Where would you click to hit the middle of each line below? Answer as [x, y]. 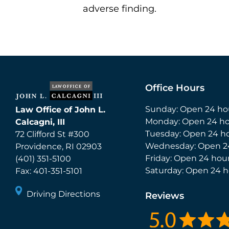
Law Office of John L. [60, 110]
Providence [39, 146]
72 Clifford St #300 [52, 134]
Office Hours [175, 88]
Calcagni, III [40, 122]
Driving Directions [63, 194]
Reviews [165, 196]
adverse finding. [120, 9]
